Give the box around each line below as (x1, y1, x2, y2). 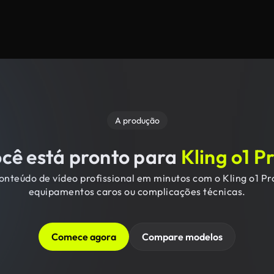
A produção (114, 115, 160, 126)
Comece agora (51, 231, 116, 243)
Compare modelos (142, 231, 223, 243)
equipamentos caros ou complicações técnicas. (28, 185, 246, 198)
